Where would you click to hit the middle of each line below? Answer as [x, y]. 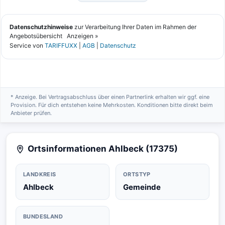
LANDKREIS [40, 174]
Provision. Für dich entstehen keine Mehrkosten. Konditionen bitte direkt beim [112, 105]
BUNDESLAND [43, 216]
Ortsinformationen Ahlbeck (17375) [103, 149]
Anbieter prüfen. [31, 113]
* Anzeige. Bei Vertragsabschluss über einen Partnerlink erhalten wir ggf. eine [110, 97]
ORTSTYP [137, 174]
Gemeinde [142, 187]
